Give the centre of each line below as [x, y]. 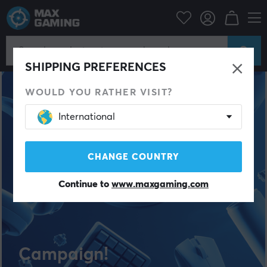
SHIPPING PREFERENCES [96, 67]
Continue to [85, 184]
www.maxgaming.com [160, 184]
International [87, 117]
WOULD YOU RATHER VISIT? [99, 92]
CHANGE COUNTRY [133, 157]
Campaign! [64, 254]
